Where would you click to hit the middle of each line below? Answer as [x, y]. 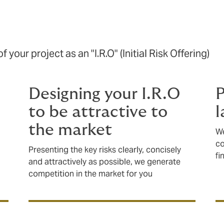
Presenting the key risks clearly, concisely [105, 149]
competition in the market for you [91, 173]
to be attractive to [98, 112]
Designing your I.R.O [105, 94]
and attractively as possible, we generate [105, 161]
